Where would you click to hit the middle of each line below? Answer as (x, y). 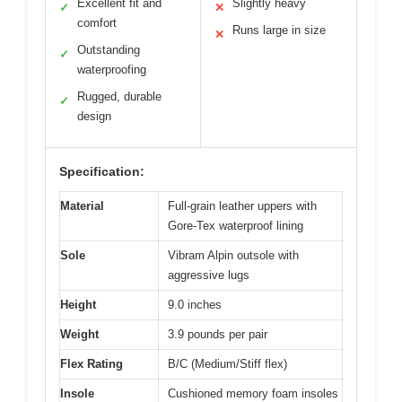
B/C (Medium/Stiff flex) (227, 364)
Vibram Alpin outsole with (233, 255)
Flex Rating (92, 364)
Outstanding (109, 50)
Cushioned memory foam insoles (253, 393)
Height (78, 305)
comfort (97, 23)
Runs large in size (279, 30)
